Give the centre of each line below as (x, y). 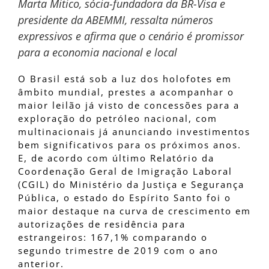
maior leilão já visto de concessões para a (129, 105)
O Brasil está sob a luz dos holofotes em (125, 79)
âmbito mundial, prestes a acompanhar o (126, 92)
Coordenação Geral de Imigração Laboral (125, 171)
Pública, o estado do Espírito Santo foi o (125, 198)
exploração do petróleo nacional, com (118, 119)
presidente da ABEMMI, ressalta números (116, 20)
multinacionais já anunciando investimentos (134, 132)
